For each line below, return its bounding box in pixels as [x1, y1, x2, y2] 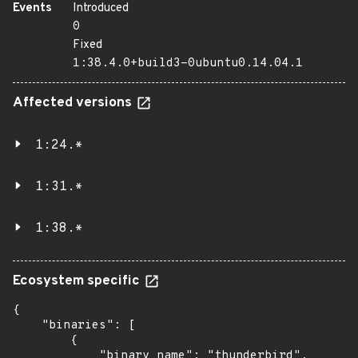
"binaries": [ [13, 318, 135, 333]
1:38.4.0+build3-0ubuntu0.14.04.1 [73, 56, 303, 71]
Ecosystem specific [13, 272, 143, 290]
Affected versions [13, 94, 135, 112]
